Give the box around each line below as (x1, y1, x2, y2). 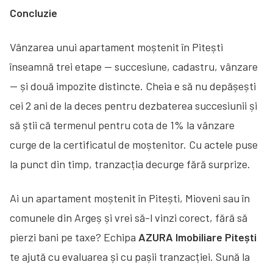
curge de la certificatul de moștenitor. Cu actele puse (10, 137, 258, 151)
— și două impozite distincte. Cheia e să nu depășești (10, 79, 256, 93)
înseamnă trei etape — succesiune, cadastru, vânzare (10, 59, 258, 73)
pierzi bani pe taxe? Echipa (10, 230, 138, 244)
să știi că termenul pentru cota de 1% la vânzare (10, 118, 235, 132)
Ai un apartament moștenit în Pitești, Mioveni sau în (10, 191, 250, 205)
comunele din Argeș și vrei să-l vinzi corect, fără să (10, 210, 247, 224)
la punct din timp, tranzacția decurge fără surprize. (10, 157, 250, 171)
